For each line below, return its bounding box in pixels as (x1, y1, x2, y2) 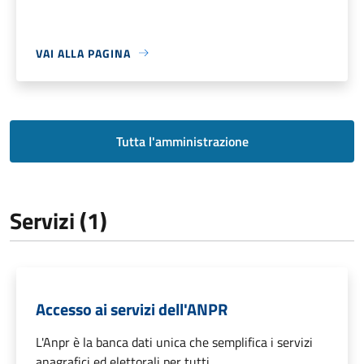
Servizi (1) (10, 202, 107, 238)
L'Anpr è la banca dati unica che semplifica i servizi (36, 331, 313, 352)
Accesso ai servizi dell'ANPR (36, 296, 227, 322)
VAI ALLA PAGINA (36, 44, 131, 62)
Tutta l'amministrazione (115, 131, 249, 151)
